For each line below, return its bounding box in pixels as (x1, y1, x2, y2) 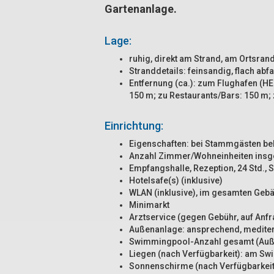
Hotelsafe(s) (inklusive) (129, 176, 223, 185)
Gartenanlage (105, 2, 174, 15)
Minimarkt (129, 200, 169, 210)
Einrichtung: (105, 119, 163, 132)
